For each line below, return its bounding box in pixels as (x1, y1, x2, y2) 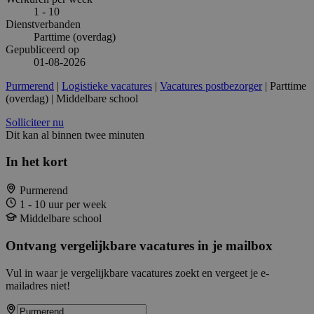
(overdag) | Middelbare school (6, 92, 138, 104)
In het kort (6, 154, 67, 170)
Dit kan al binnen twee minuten (6, 128, 144, 141)
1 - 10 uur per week (20, 198, 107, 211)
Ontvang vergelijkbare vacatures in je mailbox (6, 238, 273, 253)
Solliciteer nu (6, 116, 64, 128)
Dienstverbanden (6, 18, 81, 30)
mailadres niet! (6, 279, 70, 292)
